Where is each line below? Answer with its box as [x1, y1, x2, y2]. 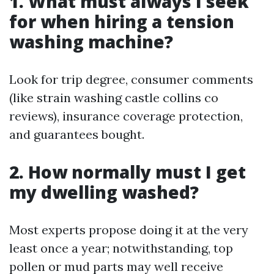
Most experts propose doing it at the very [9, 222, 248, 237]
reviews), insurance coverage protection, [9, 108, 243, 124]
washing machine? [9, 30, 173, 53]
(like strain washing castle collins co [9, 90, 218, 105]
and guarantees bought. [9, 127, 144, 142]
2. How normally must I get [9, 160, 246, 183]
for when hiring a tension [9, 10, 234, 33]
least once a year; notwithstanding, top [9, 240, 233, 256]
